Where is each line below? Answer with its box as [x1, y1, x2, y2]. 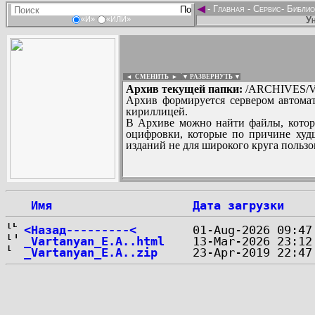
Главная [210, 4, 247, 14]
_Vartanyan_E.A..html [24, 234, 165, 248]
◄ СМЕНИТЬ [123, 73, 169, 80]
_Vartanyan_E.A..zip [24, 245, 157, 259]
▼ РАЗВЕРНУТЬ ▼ [182, 73, 240, 80]
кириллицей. [126, 105, 188, 117]
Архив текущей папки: [126, 83, 243, 95]
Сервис [250, 4, 281, 14]
